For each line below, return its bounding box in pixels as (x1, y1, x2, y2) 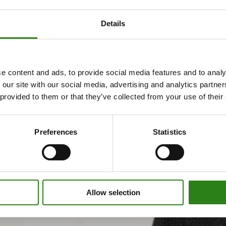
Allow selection (86, 188, 140, 197)
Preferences (34, 128, 78, 137)
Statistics (153, 128, 186, 137)
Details (100, 19, 126, 28)
